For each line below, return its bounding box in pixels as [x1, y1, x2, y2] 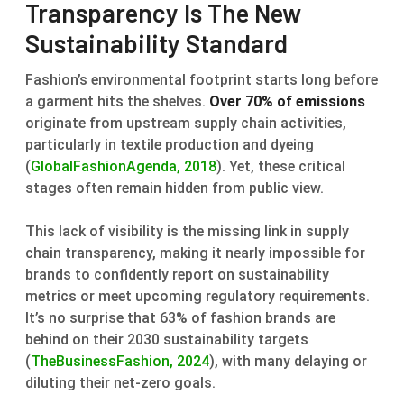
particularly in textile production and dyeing [25, 135, 314, 153]
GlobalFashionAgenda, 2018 [31, 157, 216, 175]
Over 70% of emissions [209, 92, 365, 110]
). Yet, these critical [216, 157, 345, 175]
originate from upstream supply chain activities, [25, 114, 346, 132]
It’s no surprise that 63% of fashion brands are [25, 308, 335, 326]
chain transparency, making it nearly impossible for [25, 243, 365, 262]
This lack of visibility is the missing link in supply [25, 222, 349, 240]
